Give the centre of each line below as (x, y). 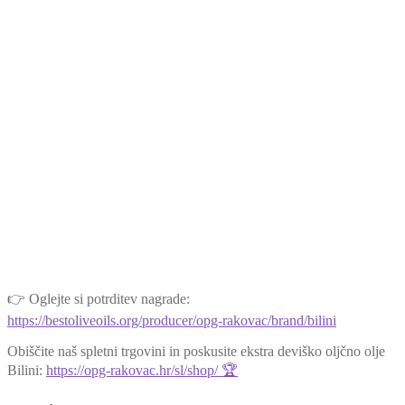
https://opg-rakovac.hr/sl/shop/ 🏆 (142, 370)
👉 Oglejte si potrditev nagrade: (99, 298)
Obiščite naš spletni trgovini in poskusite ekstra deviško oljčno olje (196, 351)
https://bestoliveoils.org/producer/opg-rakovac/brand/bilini (172, 320)
